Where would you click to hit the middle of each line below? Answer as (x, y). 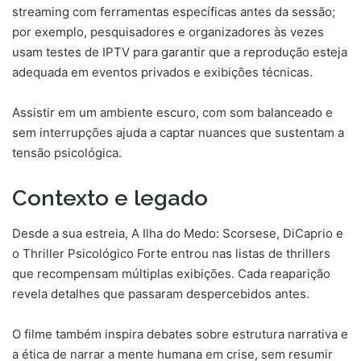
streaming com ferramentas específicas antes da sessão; (174, 11)
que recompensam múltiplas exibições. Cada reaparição (171, 274)
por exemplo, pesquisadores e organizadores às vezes (168, 31)
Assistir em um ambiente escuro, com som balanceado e (172, 112)
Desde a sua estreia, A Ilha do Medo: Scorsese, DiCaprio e (178, 234)
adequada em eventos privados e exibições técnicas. (162, 72)
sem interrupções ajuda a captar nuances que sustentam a (178, 132)
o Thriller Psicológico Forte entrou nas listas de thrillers (171, 254)
